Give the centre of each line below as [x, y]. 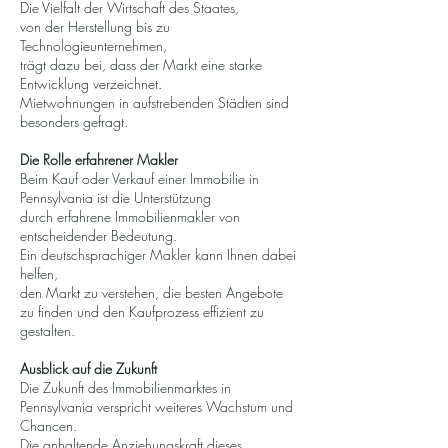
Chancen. [48, 425]
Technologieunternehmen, [93, 45]
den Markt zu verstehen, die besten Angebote [151, 292]
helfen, [39, 273]
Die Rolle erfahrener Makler [99, 159]
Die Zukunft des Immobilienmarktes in [125, 387]
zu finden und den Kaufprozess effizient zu [142, 311]
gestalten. [47, 330]
